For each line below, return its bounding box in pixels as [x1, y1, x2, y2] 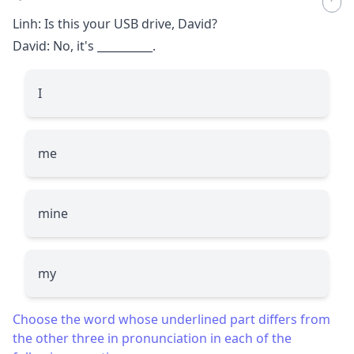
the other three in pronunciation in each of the [13, 329, 292, 347]
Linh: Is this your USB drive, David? [13, 14, 217, 32]
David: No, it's [13, 36, 97, 55]
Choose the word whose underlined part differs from [13, 310, 330, 328]
